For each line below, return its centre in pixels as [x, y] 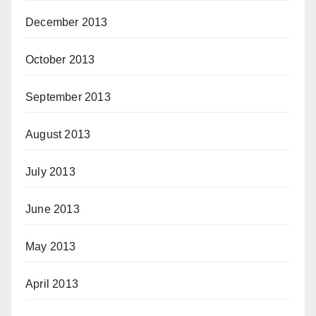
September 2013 [68, 97]
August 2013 [58, 134]
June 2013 [53, 209]
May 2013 [51, 247]
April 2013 [52, 284]
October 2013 [60, 60]
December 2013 [67, 22]
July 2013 [50, 172]
